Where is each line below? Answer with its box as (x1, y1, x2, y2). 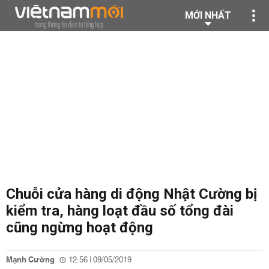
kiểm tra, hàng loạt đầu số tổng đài (6, 202, 234, 219)
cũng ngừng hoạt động (6, 219, 153, 236)
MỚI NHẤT (185, 10, 231, 21)
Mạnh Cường (6, 253, 55, 267)
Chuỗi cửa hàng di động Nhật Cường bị (6, 186, 257, 202)
